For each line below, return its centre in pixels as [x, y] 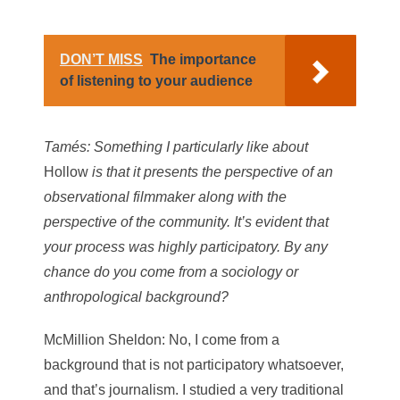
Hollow [66, 172]
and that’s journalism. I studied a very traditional [194, 390]
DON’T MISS [101, 59]
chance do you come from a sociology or [171, 272]
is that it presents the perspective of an [211, 172]
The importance [203, 59]
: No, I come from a [221, 340]
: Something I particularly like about [197, 147]
